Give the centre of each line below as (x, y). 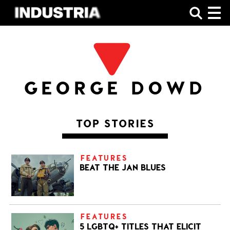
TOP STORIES (115, 123)
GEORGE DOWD (115, 87)
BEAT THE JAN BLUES (123, 167)
